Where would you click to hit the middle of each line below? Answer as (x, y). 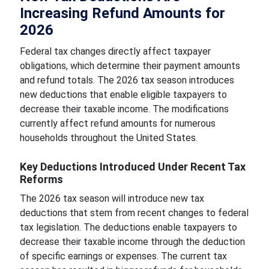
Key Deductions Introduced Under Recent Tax (132, 167)
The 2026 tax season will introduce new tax (112, 198)
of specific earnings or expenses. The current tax (123, 256)
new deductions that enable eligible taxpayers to (123, 95)
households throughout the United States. (108, 138)
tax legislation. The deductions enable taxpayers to (128, 227)
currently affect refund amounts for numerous (117, 123)
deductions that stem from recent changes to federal (134, 213)
